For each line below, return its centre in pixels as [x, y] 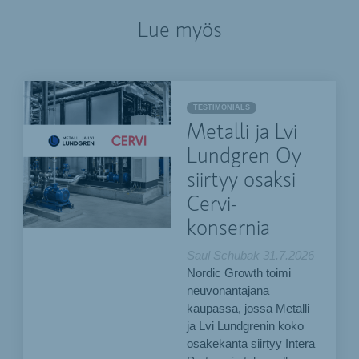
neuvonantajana [228, 291]
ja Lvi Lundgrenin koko [246, 327]
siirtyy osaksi [242, 182]
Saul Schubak [224, 256]
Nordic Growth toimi [239, 274]
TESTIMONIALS [222, 108]
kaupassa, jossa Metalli [248, 309]
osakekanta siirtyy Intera [251, 344]
